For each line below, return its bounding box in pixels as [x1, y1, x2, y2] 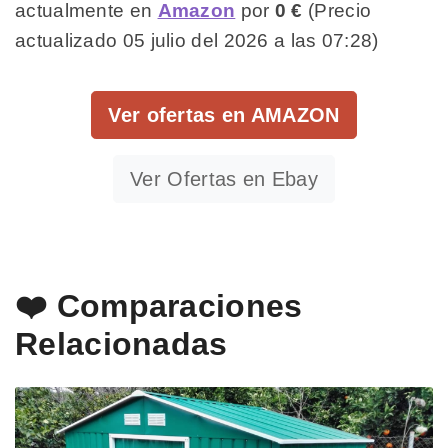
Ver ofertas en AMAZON [108, 104, 340, 127]
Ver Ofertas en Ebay [130, 168, 318, 191]
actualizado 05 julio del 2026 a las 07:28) [15, 29, 379, 51]
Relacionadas [15, 326, 228, 363]
